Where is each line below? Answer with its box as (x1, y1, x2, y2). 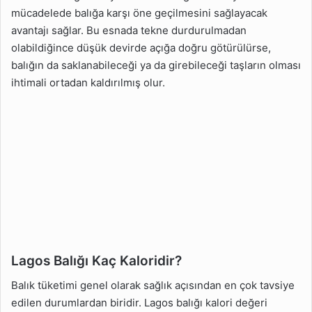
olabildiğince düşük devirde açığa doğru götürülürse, (11, 40, 271, 54)
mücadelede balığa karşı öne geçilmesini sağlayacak (11, 6, 267, 19)
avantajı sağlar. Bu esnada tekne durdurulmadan (11, 23, 247, 37)
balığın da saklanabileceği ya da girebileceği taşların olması (11, 58, 301, 72)
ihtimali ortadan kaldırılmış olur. (11, 75, 165, 89)
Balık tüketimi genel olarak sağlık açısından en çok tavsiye (11, 279, 295, 292)
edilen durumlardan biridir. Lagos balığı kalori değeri (11, 296, 267, 309)
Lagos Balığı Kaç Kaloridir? (11, 252, 182, 269)
